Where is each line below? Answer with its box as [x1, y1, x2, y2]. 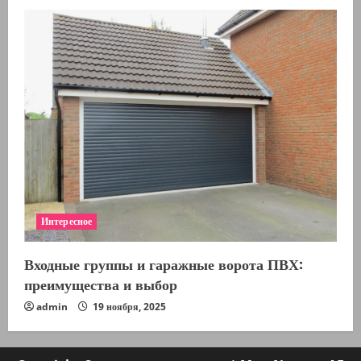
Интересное [41, 214, 92, 229]
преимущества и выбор [24, 273, 177, 295]
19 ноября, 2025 [90, 300, 166, 314]
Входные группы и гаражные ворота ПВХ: [24, 253, 303, 275]
